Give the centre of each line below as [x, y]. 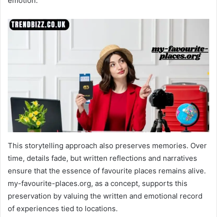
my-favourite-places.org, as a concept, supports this [98, 184]
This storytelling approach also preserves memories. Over [107, 146]
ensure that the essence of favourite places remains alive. [107, 171]
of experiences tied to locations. [63, 209]
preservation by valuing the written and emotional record [105, 196]
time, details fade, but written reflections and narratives [102, 158]
